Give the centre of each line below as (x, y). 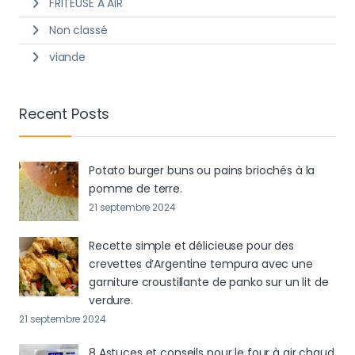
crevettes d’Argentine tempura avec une (201, 264)
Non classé (78, 30)
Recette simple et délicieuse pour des (191, 246)
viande (67, 57)
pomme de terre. (136, 189)
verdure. (111, 301)
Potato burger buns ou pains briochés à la (202, 171)
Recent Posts (65, 113)
